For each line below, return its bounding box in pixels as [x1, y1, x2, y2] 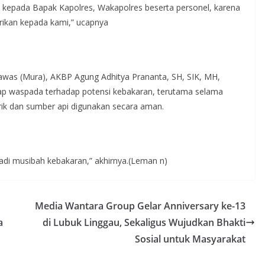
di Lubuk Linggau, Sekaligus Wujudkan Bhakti [43, 215, 245, 229]
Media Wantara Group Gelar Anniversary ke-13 [35, 199, 245, 212]
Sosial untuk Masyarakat [135, 232, 245, 245]
